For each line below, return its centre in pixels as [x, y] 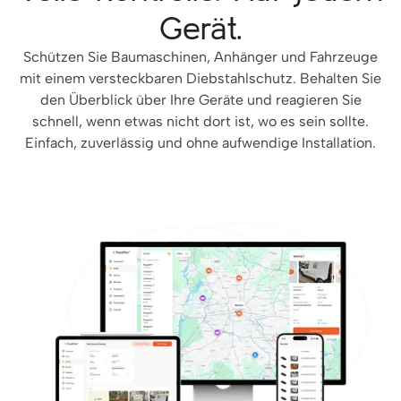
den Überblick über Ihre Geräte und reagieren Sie [200, 100]
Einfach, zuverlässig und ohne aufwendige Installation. [200, 143]
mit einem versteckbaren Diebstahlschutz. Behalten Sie [200, 79]
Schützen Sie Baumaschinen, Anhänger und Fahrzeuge [200, 57]
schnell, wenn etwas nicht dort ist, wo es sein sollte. [200, 122]
